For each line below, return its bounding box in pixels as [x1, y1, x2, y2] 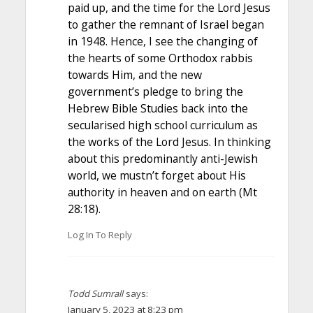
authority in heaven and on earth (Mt [67, 184, 257, 200]
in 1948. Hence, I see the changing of [67, 33, 258, 49]
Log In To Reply [67, 228, 132, 242]
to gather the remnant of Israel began [67, 16, 264, 32]
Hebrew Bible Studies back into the [67, 100, 248, 116]
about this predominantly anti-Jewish [67, 150, 258, 166]
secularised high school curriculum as [67, 117, 258, 133]
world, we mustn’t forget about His [67, 167, 246, 183]
